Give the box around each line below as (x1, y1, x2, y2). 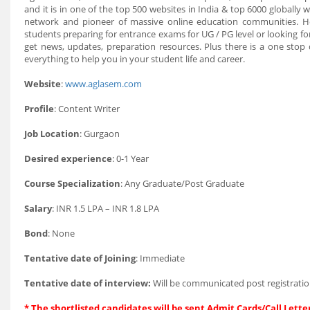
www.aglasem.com (65, 77, 142, 90)
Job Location (24, 127, 80, 140)
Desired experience (24, 152, 112, 165)
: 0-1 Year (112, 152, 149, 165)
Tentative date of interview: (24, 277, 151, 289)
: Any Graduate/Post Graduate (120, 177, 244, 190)
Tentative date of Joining (24, 252, 136, 264)
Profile (24, 102, 54, 115)
